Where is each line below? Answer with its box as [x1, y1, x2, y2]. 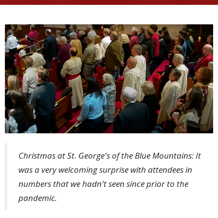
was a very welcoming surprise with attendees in [18, 164, 192, 176]
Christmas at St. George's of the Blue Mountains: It [18, 150, 201, 162]
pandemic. [18, 192, 57, 204]
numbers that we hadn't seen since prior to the [18, 178, 188, 190]
